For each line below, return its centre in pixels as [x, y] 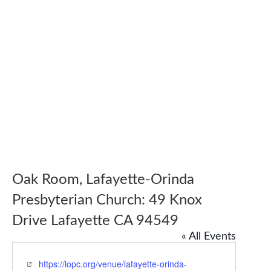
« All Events [208, 236]
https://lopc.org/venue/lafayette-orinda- [113, 263]
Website [42, 263]
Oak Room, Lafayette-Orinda [103, 179]
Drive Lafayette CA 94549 [95, 220]
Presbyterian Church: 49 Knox [107, 200]
